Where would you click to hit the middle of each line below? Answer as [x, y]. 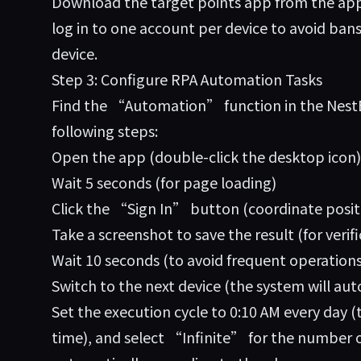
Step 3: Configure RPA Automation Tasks [187, 79]
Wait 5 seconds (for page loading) [164, 182]
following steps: [105, 131]
